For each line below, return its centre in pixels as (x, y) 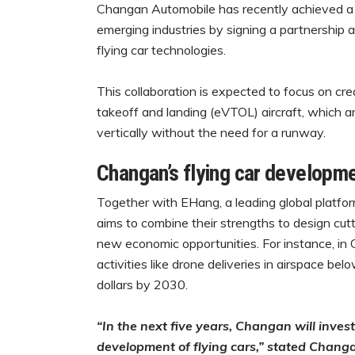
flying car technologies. (161, 50)
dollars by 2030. (142, 285)
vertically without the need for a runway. (211, 133)
